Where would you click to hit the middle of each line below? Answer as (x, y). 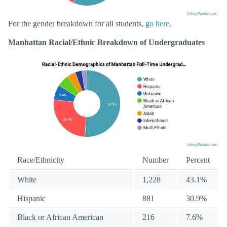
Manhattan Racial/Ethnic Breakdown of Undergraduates (106, 42)
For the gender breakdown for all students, (77, 23)
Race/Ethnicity (41, 160)
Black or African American (60, 217)
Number (156, 160)
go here (157, 23)
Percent (198, 160)
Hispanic (31, 199)
